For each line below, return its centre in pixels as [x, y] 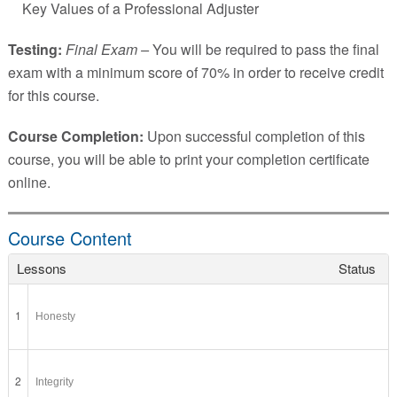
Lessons [41, 269]
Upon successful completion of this [254, 136]
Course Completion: [75, 136]
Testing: [35, 49]
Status [357, 269]
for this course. [53, 95]
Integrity [55, 381]
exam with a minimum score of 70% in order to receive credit [195, 72]
